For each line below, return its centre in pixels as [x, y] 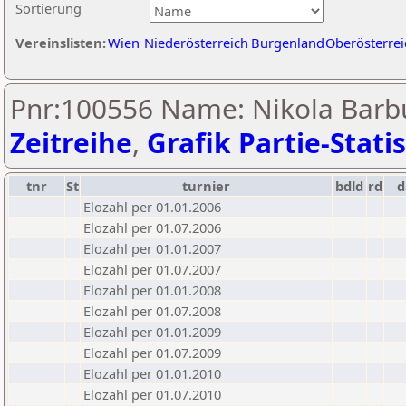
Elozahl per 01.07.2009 [152, 353]
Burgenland [288, 43]
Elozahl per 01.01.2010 [152, 373]
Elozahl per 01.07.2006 [152, 227]
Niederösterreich [196, 43]
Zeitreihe [71, 143]
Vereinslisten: [61, 43]
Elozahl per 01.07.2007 [152, 269]
